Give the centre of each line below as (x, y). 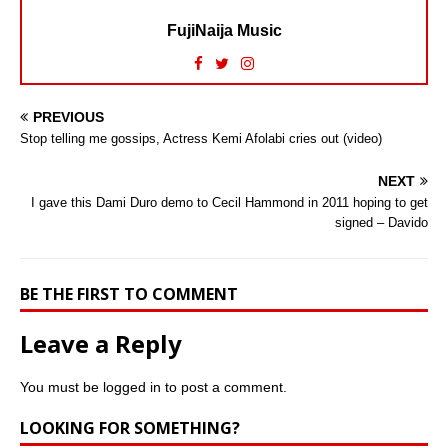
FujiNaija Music (224, 31)
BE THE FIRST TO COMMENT (129, 294)
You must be (61, 387)
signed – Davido (381, 223)
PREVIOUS (68, 117)
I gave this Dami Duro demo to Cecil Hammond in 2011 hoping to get (229, 203)
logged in (132, 387)
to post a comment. (224, 387)
